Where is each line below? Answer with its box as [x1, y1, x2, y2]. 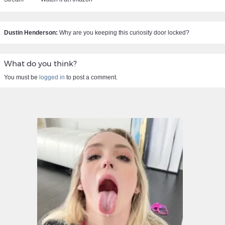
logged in [39, 74, 65, 81]
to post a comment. [65, 74, 118, 81]
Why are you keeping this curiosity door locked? [58, 29, 189, 36]
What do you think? [4, 59, 76, 68]
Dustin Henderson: [4, 29, 58, 36]
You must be [4, 74, 39, 81]
